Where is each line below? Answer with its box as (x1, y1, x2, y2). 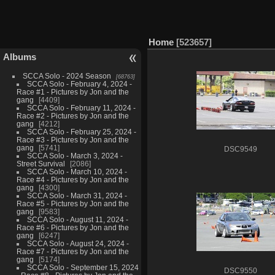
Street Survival (16, 159, 65, 168)
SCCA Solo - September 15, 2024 (26, 263, 139, 271)
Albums (3, 51, 36, 62)
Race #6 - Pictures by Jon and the (16, 223, 129, 231)
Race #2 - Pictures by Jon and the (16, 111, 129, 120)
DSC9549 (224, 145, 257, 153)
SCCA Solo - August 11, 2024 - (26, 215, 128, 223)
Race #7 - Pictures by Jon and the (16, 247, 129, 255)
